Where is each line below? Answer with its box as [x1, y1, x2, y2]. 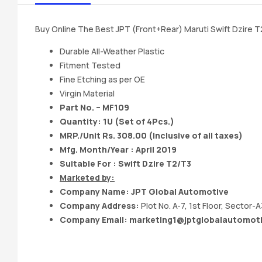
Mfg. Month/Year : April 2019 [60, 143, 177, 155]
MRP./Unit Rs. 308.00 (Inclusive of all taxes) [60, 129, 243, 141]
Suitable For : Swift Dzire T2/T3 [60, 157, 191, 169]
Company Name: [60, 185, 129, 197]
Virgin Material [60, 87, 115, 99]
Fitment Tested [60, 59, 120, 71]
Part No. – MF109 [60, 101, 129, 113]
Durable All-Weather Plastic [60, 45, 164, 57]
